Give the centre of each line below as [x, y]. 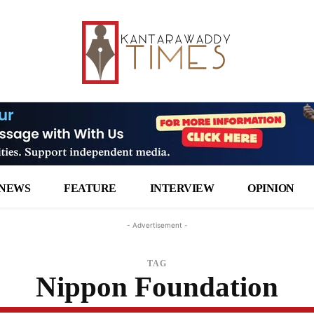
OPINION [271, 188]
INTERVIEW [182, 188]
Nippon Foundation [157, 287]
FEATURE [90, 188]
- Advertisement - [157, 225]
